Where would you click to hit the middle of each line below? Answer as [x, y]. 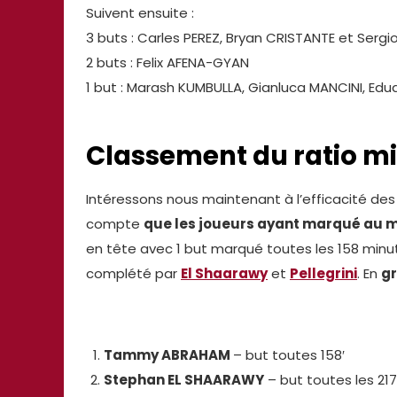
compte [115, 223]
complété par [133, 273]
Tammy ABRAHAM [168, 354]
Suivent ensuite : [140, 13]
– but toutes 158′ [288, 354]
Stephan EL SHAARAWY [183, 379]
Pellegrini [323, 273]
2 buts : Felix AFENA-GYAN [167, 63]
